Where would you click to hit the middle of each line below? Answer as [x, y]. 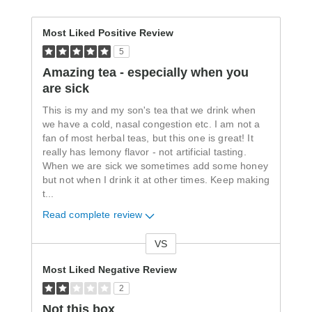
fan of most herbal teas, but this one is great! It [148, 139]
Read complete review [92, 215]
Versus [47, 250]
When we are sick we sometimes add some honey [155, 166]
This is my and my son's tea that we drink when [149, 111]
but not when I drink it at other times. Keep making [156, 180]
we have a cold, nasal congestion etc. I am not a [151, 125]
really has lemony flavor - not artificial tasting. [144, 153]
